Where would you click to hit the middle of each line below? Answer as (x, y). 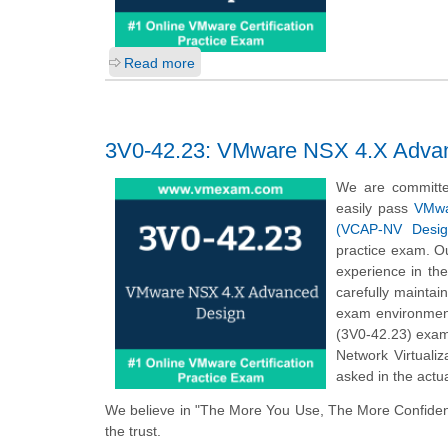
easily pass (375, 207)
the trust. (133, 430)
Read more (159, 63)
